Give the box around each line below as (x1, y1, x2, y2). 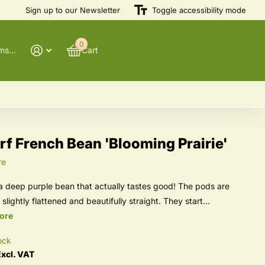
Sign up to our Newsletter (25, 5, 120, 15)
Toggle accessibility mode (152, 5, 246, 15)
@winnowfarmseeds (9, 44, 16, 55)
